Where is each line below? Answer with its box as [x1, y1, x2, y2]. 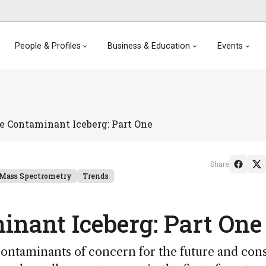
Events [217, 40, 243, 51]
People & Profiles [14, 40, 81, 51]
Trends [83, 171, 109, 180]
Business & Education [107, 40, 191, 51]
